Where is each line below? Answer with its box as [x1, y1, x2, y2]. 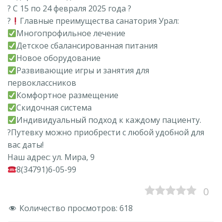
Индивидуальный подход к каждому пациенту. [16, 114, 202, 126]
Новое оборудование [16, 53, 101, 64]
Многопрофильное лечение [16, 28, 126, 39]
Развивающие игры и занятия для [16, 65, 150, 76]
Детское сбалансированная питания [16, 40, 158, 52]
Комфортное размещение [16, 90, 119, 101]
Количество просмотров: [19, 203, 119, 214]
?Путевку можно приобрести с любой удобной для [7, 127, 204, 138]
